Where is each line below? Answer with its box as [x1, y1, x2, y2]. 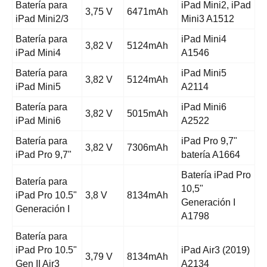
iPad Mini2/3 [15, 14, 69, 24]
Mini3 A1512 [181, 14, 234, 24]
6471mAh [127, 7, 168, 17]
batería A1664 [181, 150, 240, 160]
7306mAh [127, 142, 168, 153]
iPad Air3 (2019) [181, 245, 250, 256]
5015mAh [127, 108, 168, 119]
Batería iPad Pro [181, 170, 251, 181]
